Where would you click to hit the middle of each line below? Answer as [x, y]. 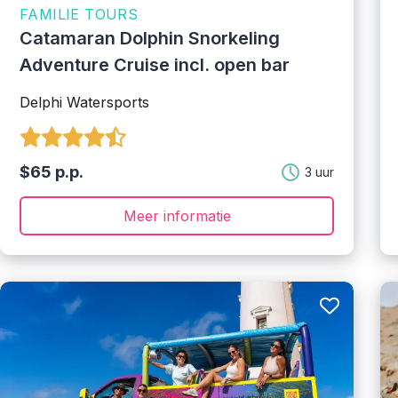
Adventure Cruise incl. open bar [155, 65]
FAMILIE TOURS [79, 14]
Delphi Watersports [84, 102]
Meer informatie [177, 216]
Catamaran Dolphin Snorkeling [150, 38]
